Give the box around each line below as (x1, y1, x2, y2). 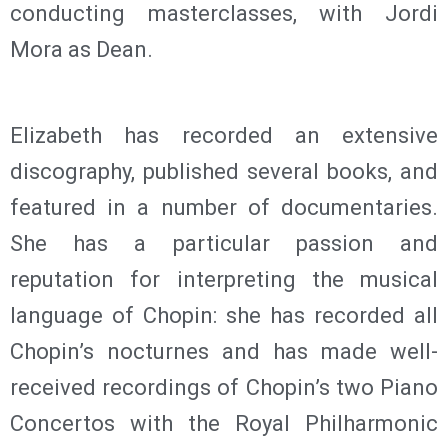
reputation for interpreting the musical (10, 266, 438, 292)
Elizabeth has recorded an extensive (10, 122, 438, 148)
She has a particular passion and (10, 230, 438, 256)
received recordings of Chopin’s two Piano (10, 374, 438, 400)
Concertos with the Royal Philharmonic (10, 410, 438, 436)
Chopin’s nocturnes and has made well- (10, 338, 438, 364)
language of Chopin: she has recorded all (10, 302, 438, 328)
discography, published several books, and (10, 158, 438, 184)
